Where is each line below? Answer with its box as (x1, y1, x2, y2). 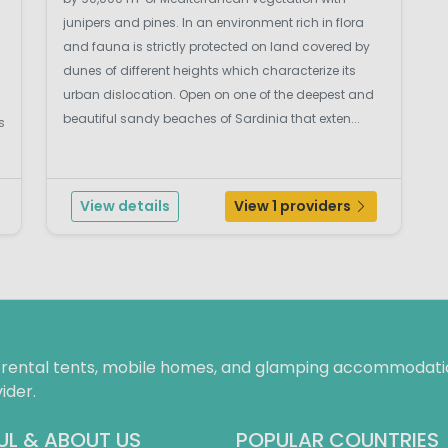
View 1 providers (234, 196, 354, 217)
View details (80, 196, 170, 217)
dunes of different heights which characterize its (63, 62, 356, 80)
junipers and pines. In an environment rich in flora (63, 14, 364, 32)
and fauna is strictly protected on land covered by (63, 38, 370, 56)
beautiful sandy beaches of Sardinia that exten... (63, 110, 360, 128)
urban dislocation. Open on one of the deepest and (63, 86, 374, 104)
